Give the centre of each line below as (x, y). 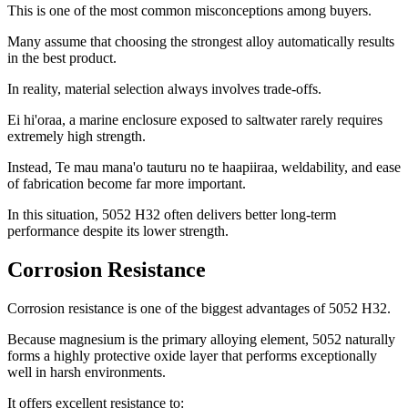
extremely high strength (75, 136)
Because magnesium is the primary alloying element (156, 339)
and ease (376, 167)
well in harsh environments (85, 372)
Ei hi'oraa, (38, 119)
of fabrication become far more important (125, 183)
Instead (28, 167)
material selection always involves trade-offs (191, 88)
